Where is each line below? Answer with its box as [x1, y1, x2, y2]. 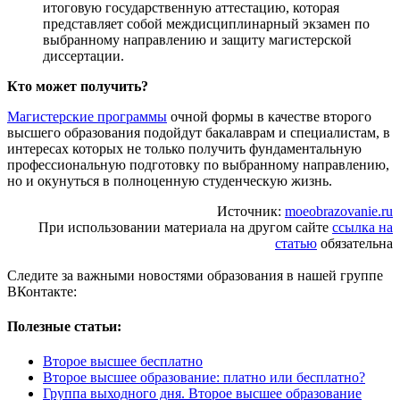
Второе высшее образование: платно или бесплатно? [43, 370, 365, 386]
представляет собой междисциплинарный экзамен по [43, 15, 370, 31]
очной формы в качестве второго [167, 108, 371, 124]
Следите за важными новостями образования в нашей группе [7, 267, 383, 283]
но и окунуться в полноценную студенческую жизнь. [7, 172, 336, 188]
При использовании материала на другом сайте [38, 219, 332, 235]
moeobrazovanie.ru [285, 203, 393, 219]
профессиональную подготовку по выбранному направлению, [7, 156, 389, 172]
